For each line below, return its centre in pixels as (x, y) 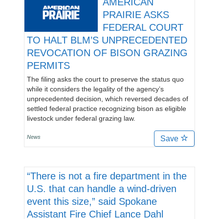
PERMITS (48, 66)
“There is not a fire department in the (107, 176)
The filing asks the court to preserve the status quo (105, 79)
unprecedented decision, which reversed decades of (108, 99)
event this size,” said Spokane (92, 201)
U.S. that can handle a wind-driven (102, 189)
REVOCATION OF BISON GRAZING (107, 53)
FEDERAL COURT (143, 27)
